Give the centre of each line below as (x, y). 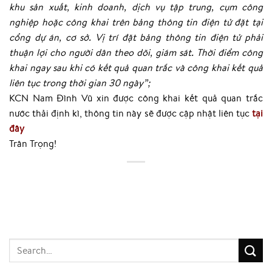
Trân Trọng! (33, 143)
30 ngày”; (129, 82)
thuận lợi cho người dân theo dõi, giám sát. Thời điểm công (136, 52)
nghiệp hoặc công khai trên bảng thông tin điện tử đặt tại (136, 22)
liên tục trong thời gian (59, 82)
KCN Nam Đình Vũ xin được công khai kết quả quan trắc (136, 97)
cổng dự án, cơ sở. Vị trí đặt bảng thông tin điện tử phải (136, 37)
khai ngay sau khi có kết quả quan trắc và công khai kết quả (136, 67)
